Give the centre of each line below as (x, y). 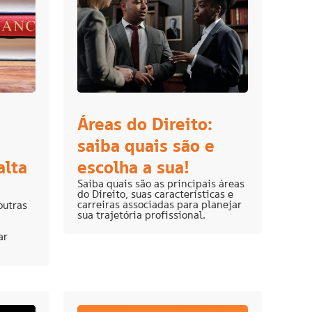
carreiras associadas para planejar (159, 205)
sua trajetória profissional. (141, 215)
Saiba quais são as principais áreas (161, 184)
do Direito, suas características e (155, 194)
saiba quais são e (146, 146)
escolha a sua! (133, 167)
